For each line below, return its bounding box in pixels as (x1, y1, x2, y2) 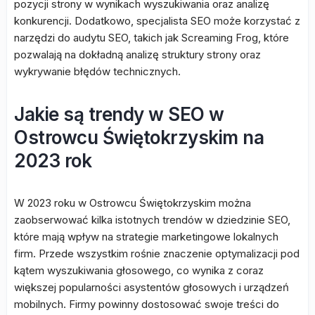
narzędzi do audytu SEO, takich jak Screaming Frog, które (14, 31, 289, 44)
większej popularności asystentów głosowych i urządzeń (14, 281, 289, 294)
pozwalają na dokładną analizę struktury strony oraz (14, 48, 261, 61)
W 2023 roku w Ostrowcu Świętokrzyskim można (14, 196, 251, 210)
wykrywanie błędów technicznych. (14, 65, 181, 78)
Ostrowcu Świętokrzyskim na (14, 127, 264, 148)
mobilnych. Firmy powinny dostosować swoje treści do (14, 297, 279, 311)
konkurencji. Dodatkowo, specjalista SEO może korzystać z (14, 14, 300, 27)
